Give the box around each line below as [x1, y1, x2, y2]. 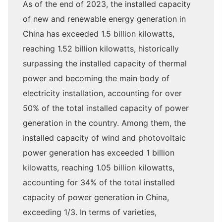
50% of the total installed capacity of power [23, 103, 189, 113]
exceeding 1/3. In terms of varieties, [23, 207, 157, 218]
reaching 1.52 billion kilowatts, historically [23, 44, 179, 54]
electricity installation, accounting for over [23, 88, 182, 99]
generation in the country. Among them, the [23, 118, 186, 128]
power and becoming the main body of [23, 73, 169, 84]
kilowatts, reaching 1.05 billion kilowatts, [23, 163, 174, 173]
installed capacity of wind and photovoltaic [23, 133, 186, 143]
